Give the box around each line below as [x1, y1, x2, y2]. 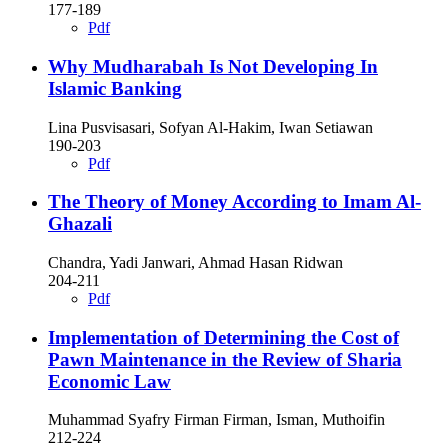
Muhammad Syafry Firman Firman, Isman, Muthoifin [48, 411, 385, 429]
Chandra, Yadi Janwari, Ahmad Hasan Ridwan [48, 253, 343, 271]
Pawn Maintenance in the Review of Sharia [48, 348, 402, 370]
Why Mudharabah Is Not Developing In [48, 55, 378, 77]
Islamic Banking [48, 77, 182, 99]
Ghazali [48, 213, 112, 235]
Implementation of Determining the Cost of [48, 326, 399, 348]
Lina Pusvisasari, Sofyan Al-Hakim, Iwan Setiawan [48, 118, 373, 136]
